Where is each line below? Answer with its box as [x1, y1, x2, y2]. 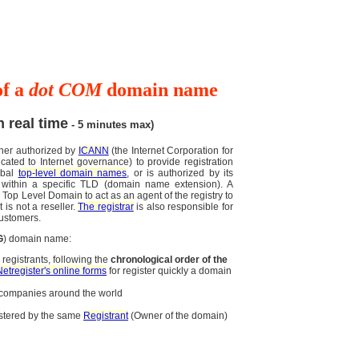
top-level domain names [18, 167, 127, 179]
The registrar [78, 201, 134, 213]
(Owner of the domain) [128, 310, 228, 322]
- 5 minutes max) [68, 119, 154, 131]
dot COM [29, 79, 102, 100]
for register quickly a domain [107, 265, 232, 277]
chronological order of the [111, 254, 228, 266]
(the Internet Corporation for [108, 145, 233, 157]
